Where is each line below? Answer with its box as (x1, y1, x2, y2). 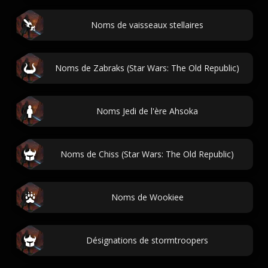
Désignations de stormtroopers (86, 234, 208, 246)
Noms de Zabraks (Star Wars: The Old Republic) (55, 62, 239, 74)
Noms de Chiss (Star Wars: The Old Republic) (60, 148, 234, 160)
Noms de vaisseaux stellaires (91, 19, 203, 31)
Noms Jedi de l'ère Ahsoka (96, 105, 198, 117)
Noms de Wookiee (111, 191, 184, 203)
